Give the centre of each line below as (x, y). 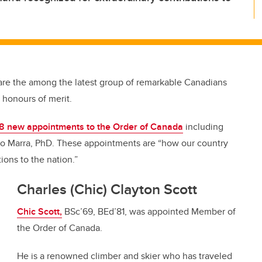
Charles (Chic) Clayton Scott (107, 189)
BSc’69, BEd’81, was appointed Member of (149, 211)
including (203, 127)
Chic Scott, (39, 211)
